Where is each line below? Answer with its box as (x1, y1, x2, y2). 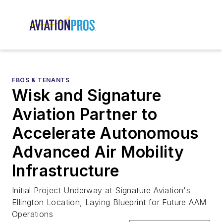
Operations (12, 209, 54, 220)
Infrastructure (12, 161, 119, 181)
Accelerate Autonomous (12, 123, 199, 143)
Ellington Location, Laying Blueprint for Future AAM (12, 197, 207, 208)
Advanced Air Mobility (12, 142, 184, 162)
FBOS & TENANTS (12, 76, 70, 84)
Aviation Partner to (12, 105, 158, 124)
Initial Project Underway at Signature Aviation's (12, 185, 191, 196)
